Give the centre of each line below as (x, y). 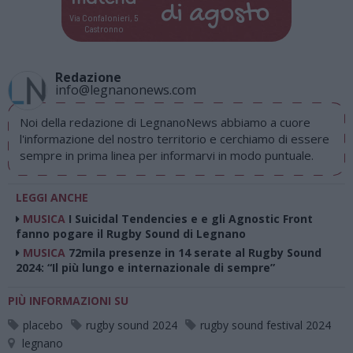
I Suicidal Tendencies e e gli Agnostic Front (191, 219)
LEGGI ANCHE (52, 198)
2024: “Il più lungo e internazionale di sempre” (145, 268)
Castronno (104, 29)
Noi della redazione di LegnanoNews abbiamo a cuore (165, 123)
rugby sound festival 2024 (266, 325)
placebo (43, 325)
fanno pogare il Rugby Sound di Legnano (131, 234)
